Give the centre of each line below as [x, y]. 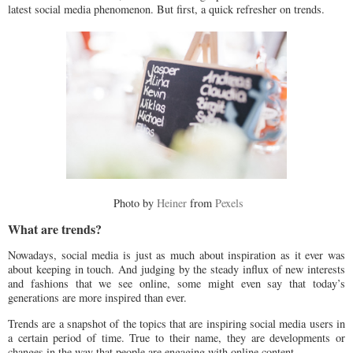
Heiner [172, 203]
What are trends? [55, 229]
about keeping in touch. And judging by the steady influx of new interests [176, 269]
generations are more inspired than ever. [97, 298]
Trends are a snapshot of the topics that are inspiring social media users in [176, 323]
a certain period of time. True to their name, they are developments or [176, 337]
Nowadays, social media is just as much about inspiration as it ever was [176, 255]
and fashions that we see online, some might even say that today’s [176, 284]
